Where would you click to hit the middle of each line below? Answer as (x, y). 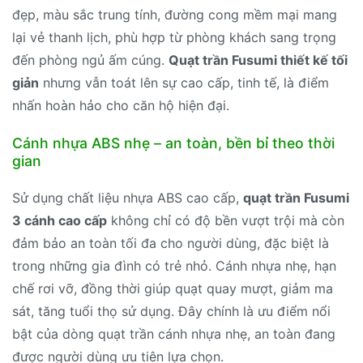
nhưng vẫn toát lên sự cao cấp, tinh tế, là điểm (184, 82)
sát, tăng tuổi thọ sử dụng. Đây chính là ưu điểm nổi (171, 312)
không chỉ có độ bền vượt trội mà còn (226, 221)
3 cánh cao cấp (60, 221)
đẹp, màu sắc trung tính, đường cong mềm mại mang (175, 14)
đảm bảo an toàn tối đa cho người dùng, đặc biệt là (171, 243)
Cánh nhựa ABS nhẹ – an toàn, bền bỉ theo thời (173, 143)
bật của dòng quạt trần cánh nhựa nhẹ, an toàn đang (174, 334)
